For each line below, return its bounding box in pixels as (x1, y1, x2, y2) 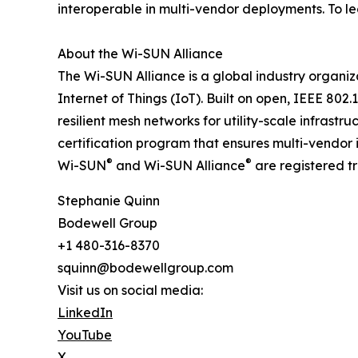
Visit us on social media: (58, 282, 203, 299)
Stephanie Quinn (58, 193, 160, 209)
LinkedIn (58, 304, 113, 321)
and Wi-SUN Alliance (113, 157, 245, 174)
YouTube (58, 327, 112, 344)
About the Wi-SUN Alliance (58, 46, 223, 62)
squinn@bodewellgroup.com (58, 260, 233, 276)
